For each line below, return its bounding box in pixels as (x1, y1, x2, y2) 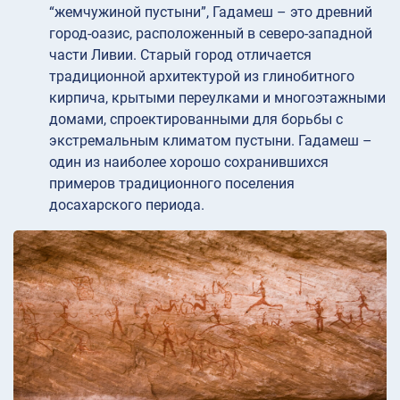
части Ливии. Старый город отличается (49, 46, 312, 63)
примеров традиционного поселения (49, 174, 295, 192)
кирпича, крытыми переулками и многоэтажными (49, 88, 386, 106)
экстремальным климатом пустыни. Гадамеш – (49, 131, 372, 149)
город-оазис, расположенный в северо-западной (49, 24, 372, 42)
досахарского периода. (49, 196, 204, 213)
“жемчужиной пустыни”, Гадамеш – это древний (49, 3, 372, 21)
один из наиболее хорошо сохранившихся (49, 153, 329, 171)
